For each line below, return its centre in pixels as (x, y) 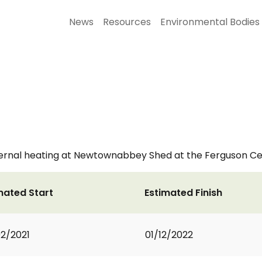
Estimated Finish (183, 193)
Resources (127, 22)
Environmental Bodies (210, 22)
